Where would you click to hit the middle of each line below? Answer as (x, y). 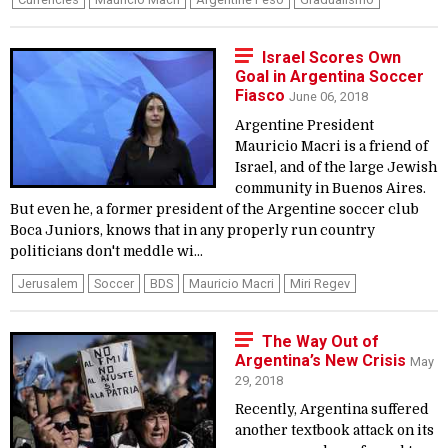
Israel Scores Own (331, 57)
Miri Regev (320, 283)
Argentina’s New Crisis (322, 360)
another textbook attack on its (334, 430)
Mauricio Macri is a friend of (331, 146)
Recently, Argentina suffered (332, 409)
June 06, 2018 (328, 96)
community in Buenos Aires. (330, 188)
